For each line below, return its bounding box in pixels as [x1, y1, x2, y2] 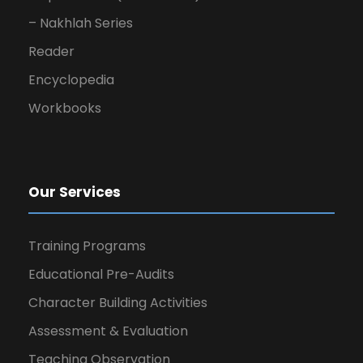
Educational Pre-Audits [28, 265, 174, 284]
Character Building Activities [28, 293, 207, 313]
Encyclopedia [28, 70, 114, 90]
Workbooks [28, 99, 101, 118]
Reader [28, 42, 75, 62]
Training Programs [28, 237, 146, 256]
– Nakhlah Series [28, 14, 133, 33]
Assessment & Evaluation [28, 322, 188, 341]
